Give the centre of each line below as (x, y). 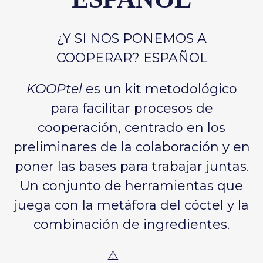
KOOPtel (54, 89)
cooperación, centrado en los (131, 128)
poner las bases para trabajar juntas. (131, 167)
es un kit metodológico (159, 89)
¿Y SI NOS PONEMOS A (131, 39)
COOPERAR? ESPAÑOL (131, 58)
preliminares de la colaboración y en (131, 147)
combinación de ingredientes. (131, 225)
